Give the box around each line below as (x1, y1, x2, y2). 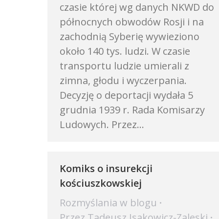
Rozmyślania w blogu (60, 196, 157, 209)
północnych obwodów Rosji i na (60, 15, 204, 28)
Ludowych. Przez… (60, 118, 144, 131)
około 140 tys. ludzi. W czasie (60, 44, 190, 58)
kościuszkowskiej (60, 176, 142, 190)
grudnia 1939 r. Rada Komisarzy (60, 103, 205, 116)
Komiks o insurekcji (60, 162, 153, 175)
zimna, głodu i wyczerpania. (60, 74, 187, 87)
